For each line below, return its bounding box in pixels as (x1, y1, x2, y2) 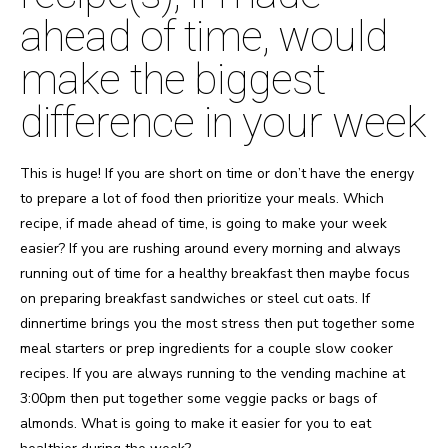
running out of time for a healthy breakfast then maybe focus (20, 264, 410, 284)
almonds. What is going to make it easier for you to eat (20, 414, 371, 434)
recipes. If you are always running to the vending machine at (20, 364, 405, 384)
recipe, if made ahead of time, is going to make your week (20, 214, 387, 234)
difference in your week (20, 96, 427, 147)
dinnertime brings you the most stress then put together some (20, 314, 415, 334)
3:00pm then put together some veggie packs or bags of (20, 389, 377, 409)
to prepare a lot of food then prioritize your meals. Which (20, 189, 384, 209)
